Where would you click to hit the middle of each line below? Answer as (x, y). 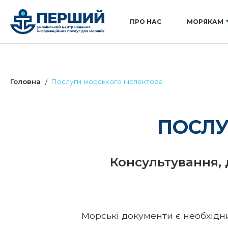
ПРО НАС (146, 22)
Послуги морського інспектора (107, 81)
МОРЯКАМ (205, 22)
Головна (25, 81)
